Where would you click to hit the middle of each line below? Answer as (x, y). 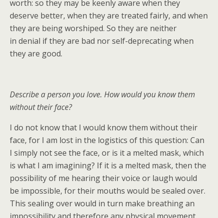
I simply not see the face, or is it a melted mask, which (107, 153)
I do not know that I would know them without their (104, 127)
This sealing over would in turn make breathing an (102, 203)
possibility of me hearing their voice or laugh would (103, 178)
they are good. (36, 54)
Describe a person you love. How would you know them (102, 94)
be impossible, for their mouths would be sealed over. (108, 191)
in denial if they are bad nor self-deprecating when (102, 41)
